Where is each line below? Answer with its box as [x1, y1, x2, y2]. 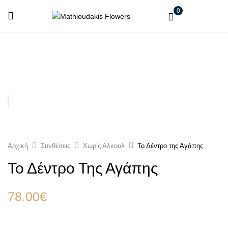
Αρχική [8, 142, 28, 150]
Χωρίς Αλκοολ [83, 142, 125, 150]
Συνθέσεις [41, 142, 70, 150]
